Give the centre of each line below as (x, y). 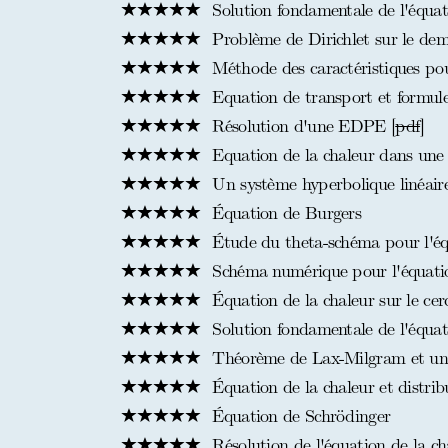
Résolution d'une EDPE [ (301, 126)
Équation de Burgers (284, 213)
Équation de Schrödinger (299, 416)
